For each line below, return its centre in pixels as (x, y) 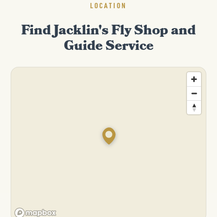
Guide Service (108, 47)
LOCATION (108, 6)
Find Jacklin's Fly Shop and (108, 32)
